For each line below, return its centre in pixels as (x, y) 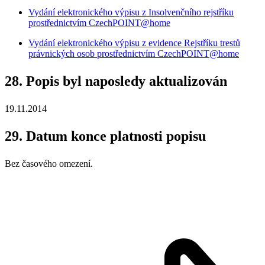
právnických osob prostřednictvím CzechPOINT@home (134, 54)
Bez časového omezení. (49, 164)
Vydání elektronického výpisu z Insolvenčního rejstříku (131, 12)
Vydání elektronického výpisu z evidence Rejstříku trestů (134, 43)
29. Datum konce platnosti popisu (105, 136)
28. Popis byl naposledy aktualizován (116, 81)
